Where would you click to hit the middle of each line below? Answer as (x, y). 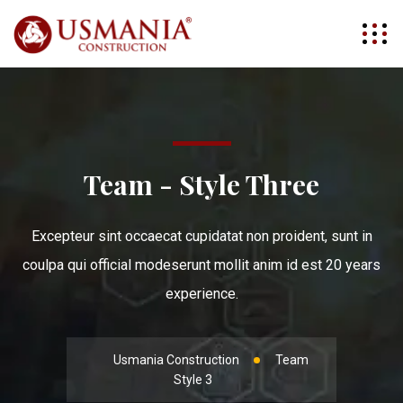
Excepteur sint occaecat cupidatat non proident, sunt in (201, 236)
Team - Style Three (201, 184)
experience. (201, 294)
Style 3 (193, 380)
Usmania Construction (176, 360)
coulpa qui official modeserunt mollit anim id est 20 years (201, 265)
